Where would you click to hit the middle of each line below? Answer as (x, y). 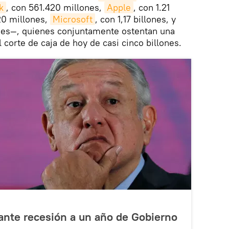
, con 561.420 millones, (55, 8)
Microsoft (73, 19)
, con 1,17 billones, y (135, 19)
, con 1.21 (152, 8)
